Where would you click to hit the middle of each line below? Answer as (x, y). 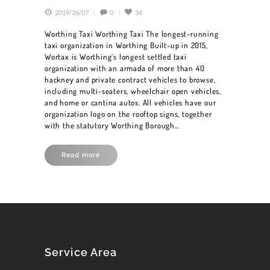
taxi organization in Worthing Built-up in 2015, (126, 45)
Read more (81, 155)
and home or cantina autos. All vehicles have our (130, 102)
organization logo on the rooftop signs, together (128, 114)
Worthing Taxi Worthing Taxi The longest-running (132, 33)
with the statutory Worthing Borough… (112, 125)
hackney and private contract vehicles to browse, (130, 79)
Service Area (81, 252)
